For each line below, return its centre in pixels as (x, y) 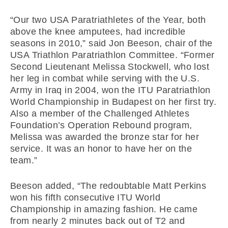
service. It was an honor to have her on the (101, 149)
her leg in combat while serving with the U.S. (105, 78)
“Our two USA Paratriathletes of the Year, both (108, 20)
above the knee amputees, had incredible (98, 32)
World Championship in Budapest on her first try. (113, 102)
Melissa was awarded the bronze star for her (105, 137)
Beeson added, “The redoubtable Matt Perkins (108, 186)
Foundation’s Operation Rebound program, (101, 125)
